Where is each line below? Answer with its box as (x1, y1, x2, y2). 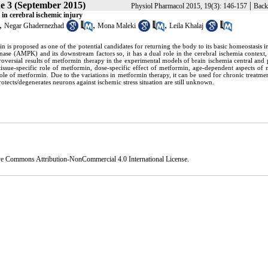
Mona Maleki (98, 22, 136, 30)
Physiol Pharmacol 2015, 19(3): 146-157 (130, 2, 247, 10)
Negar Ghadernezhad (4, 22, 64, 30)
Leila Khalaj (169, 22, 203, 30)
